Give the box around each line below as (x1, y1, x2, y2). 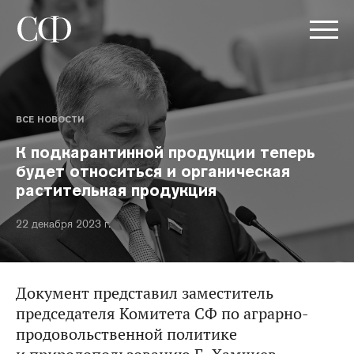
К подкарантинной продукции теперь (16, 142, 315, 163)
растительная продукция (16, 180, 217, 201)
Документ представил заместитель (16, 283, 273, 303)
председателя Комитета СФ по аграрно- (16, 303, 309, 324)
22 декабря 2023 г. (16, 217, 111, 231)
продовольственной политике (16, 324, 237, 345)
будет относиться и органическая (16, 161, 290, 182)
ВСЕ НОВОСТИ (16, 114, 84, 125)
